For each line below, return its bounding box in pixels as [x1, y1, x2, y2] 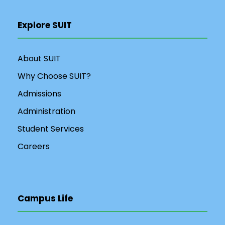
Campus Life [18, 192, 73, 204]
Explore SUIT [18, 19, 72, 31]
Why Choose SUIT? [18, 70, 91, 82]
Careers [18, 141, 50, 152]
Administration [18, 105, 75, 117]
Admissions [18, 88, 61, 99]
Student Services [18, 123, 84, 135]
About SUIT [18, 53, 61, 64]
